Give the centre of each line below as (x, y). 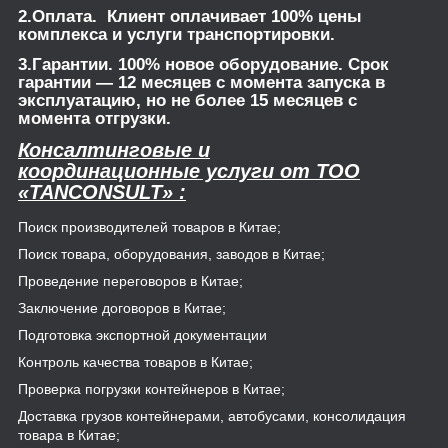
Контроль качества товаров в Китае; (135, 362)
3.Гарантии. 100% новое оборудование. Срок (203, 65)
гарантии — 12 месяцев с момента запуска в (201, 83)
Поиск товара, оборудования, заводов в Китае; (171, 254)
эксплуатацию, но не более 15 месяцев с (187, 101)
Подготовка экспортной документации (142, 335)
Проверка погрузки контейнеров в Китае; (151, 389)
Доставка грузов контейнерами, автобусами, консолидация (212, 416)
